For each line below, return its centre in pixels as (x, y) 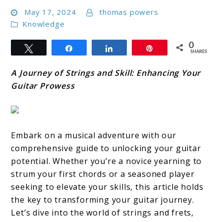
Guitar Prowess (43, 86)
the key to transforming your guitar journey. (103, 200)
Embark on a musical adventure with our (94, 136)
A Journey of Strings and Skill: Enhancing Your (106, 73)
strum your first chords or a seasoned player (103, 174)
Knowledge (44, 24)
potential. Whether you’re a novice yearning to (107, 161)
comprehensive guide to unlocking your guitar (106, 148)
